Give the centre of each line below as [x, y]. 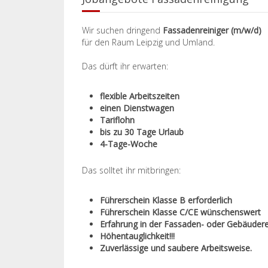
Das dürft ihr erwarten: [125, 66]
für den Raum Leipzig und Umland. [148, 42]
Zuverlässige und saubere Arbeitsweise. [176, 248]
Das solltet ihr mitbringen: [131, 170]
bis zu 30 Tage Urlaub [142, 132]
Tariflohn [117, 120]
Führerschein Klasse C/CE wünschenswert [180, 212]
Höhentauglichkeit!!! [137, 236]
